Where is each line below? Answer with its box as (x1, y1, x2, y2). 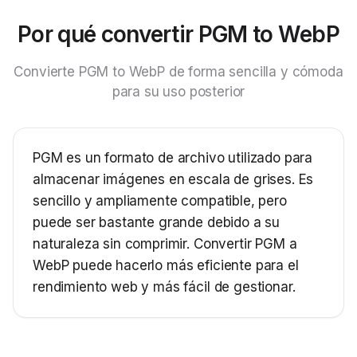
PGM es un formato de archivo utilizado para (33, 150, 313, 166)
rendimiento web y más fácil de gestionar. (33, 279, 296, 295)
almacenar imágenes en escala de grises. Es (33, 171, 314, 187)
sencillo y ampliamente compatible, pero (33, 193, 287, 209)
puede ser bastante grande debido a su (33, 214, 280, 230)
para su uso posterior (112, 84, 245, 100)
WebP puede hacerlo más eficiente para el (33, 257, 299, 273)
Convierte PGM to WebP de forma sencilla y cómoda (14, 64, 343, 80)
